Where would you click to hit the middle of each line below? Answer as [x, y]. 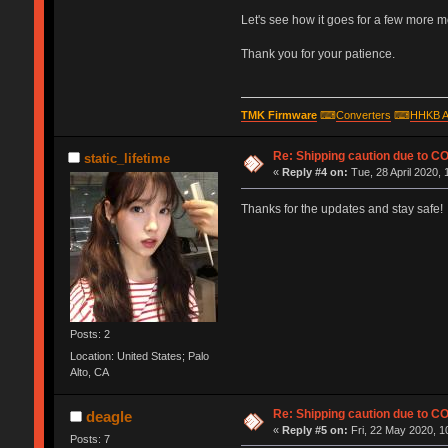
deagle [109, 416]
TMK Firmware [278, 115]
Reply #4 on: [315, 172]
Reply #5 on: [315, 429]
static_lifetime [127, 158]
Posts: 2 [89, 334]
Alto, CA [89, 371]
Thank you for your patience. [317, 53]
